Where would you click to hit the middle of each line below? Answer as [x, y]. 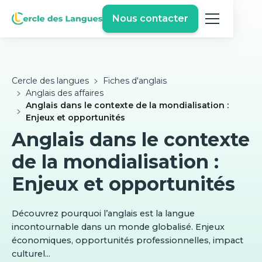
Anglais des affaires [65, 93]
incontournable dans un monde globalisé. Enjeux [118, 227]
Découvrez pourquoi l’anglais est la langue [103, 213]
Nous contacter [150, 18]
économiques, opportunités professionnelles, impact [127, 240]
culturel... [31, 254]
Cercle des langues [50, 81]
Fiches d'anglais [135, 81]
